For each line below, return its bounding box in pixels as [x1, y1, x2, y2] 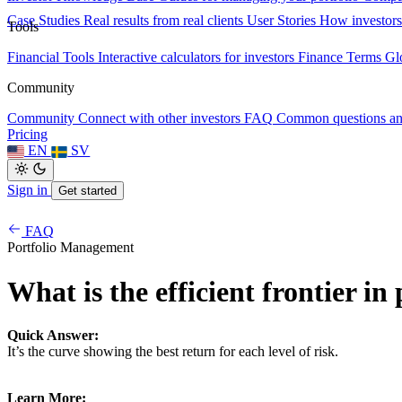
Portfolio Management [7, 240, 134, 256]
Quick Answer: [7, 328, 99, 344]
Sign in [7, 182, 51, 198]
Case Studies [7, 13, 80, 29]
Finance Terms [298, 49, 381, 66]
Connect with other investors [78, 110, 240, 127]
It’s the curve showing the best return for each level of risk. [7, 344, 338, 360]
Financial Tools [7, 49, 94, 66]
